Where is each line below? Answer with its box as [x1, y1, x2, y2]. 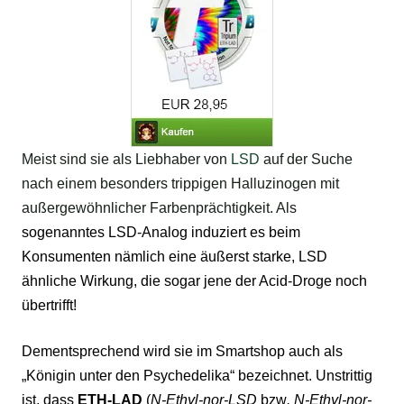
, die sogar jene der [133, 273, 259, 289]
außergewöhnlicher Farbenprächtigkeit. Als [22, 200, 297, 216]
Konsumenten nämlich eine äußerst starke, [22, 249, 298, 265]
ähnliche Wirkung [22, 273, 133, 289]
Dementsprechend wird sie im [22, 344, 216, 360]
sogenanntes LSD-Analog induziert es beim [22, 225, 300, 241]
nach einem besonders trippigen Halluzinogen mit [22, 176, 339, 192]
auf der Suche [260, 151, 353, 168]
